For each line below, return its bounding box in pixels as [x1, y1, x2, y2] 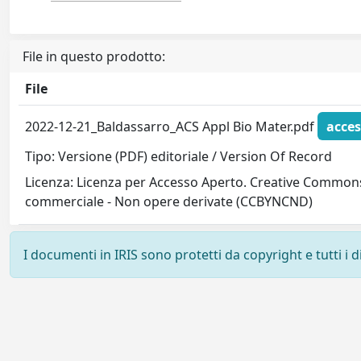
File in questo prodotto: [23, 48, 165, 65]
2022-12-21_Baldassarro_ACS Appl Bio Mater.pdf [25, 117, 318, 135]
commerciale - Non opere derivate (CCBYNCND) [25, 193, 313, 211]
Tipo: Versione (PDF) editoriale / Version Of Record [25, 147, 333, 166]
